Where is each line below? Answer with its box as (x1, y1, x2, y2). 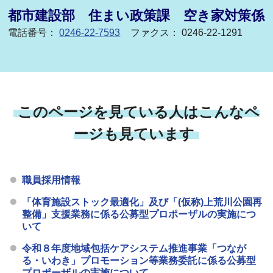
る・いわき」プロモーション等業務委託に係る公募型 (22, 255, 257, 266)
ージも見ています (74, 126, 195, 143)
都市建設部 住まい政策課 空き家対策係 (8, 8, 265, 24)
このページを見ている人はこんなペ (18, 104, 260, 121)
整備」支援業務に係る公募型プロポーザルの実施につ (22, 209, 257, 220)
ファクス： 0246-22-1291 (130, 27, 243, 38)
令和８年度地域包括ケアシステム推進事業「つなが (22, 243, 247, 254)
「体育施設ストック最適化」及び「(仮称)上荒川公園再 (22, 197, 263, 208)
